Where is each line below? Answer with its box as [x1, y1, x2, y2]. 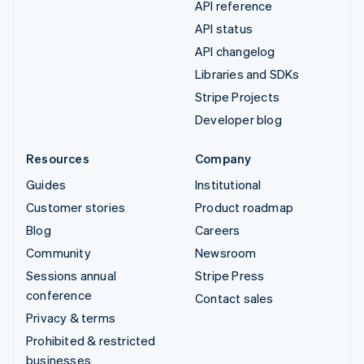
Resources [26, 149, 89, 167]
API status [195, 19, 253, 37]
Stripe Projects [195, 88, 279, 105]
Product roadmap [195, 198, 293, 215]
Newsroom [195, 244, 257, 261]
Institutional [195, 175, 262, 193]
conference [26, 286, 92, 303]
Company [195, 149, 252, 167]
